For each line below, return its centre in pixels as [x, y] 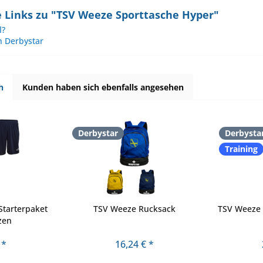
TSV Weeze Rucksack [134, 209]
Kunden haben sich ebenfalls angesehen [103, 87]
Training [241, 149]
